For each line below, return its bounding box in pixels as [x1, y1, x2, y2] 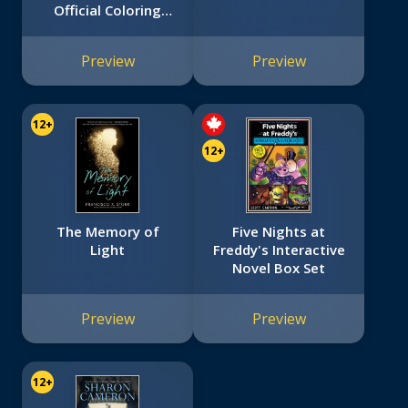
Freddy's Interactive [212, 240, 345, 260]
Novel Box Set [232, 259, 325, 278]
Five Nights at [232, 222, 325, 241]
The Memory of [56, 222, 159, 241]
